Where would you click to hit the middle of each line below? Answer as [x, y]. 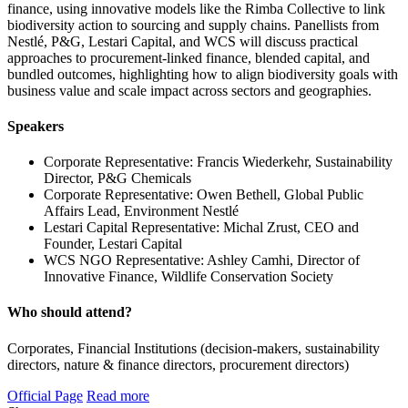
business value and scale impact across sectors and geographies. [189, 90]
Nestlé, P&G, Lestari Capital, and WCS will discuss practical [183, 41]
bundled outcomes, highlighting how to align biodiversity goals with [203, 74]
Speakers [36, 126]
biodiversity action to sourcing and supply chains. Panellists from [193, 25]
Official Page [45, 395]
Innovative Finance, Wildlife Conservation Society [189, 277]
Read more [118, 395]
